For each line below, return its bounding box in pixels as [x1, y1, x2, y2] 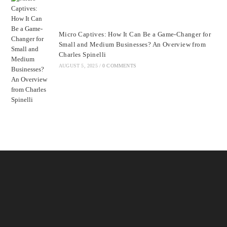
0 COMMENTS [102, 62, 136, 68]
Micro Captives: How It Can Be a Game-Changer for [58, 30, 211, 38]
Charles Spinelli [58, 50, 106, 58]
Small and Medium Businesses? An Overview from [58, 40, 206, 48]
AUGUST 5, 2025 [58, 62, 98, 68]
